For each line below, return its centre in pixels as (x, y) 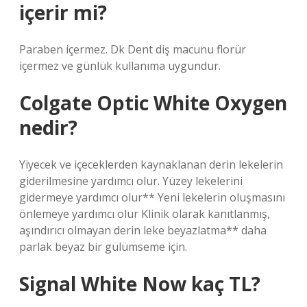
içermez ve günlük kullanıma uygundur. (120, 66)
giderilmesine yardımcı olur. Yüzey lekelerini (131, 181)
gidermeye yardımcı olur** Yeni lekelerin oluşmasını (152, 197)
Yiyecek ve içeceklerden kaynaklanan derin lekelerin (151, 164)
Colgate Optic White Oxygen (153, 103)
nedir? (48, 127)
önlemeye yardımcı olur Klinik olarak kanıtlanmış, (145, 214)
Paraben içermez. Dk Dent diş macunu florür (133, 49)
